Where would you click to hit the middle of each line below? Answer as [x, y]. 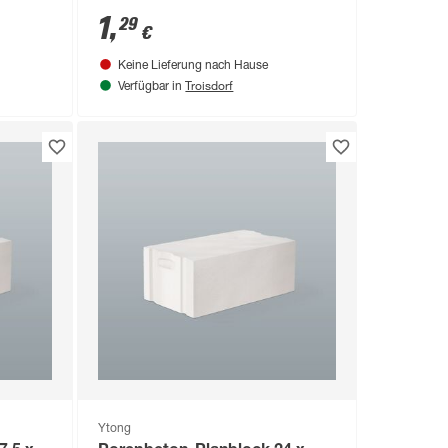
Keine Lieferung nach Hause [193, 66]
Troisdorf [209, 85]
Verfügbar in [152, 87]
